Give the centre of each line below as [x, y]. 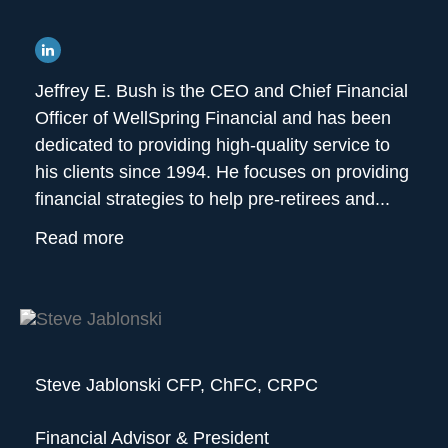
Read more [79, 238]
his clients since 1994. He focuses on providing [222, 172]
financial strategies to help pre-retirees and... [212, 199]
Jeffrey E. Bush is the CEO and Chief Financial [221, 91]
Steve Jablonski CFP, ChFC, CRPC [176, 384]
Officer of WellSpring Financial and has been [213, 118]
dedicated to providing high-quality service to [212, 145]
